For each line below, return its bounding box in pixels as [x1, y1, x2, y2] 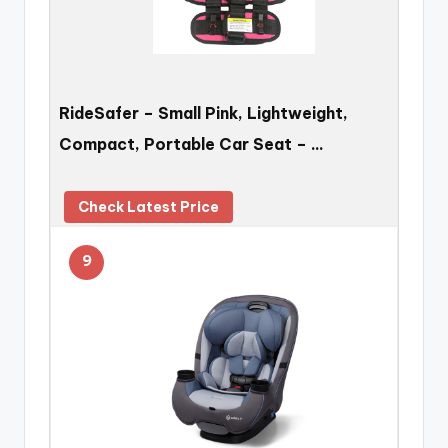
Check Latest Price [78, 198, 219, 217]
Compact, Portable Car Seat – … [59, 133, 324, 154]
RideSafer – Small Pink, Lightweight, [59, 102, 348, 123]
